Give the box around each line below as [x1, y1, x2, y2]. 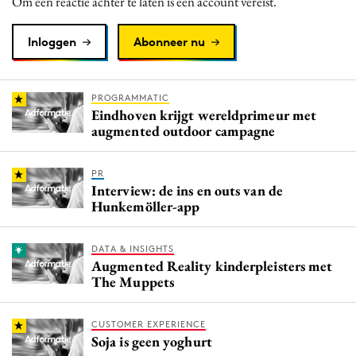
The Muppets [91, 272, 174, 291]
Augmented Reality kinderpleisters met [91, 256, 333, 275]
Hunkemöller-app [91, 196, 200, 215]
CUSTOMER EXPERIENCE [91, 318, 206, 330]
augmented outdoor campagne [91, 121, 276, 140]
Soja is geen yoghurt [91, 331, 212, 350]
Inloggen [28, 33, 76, 49]
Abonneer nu [133, 33, 205, 49]
